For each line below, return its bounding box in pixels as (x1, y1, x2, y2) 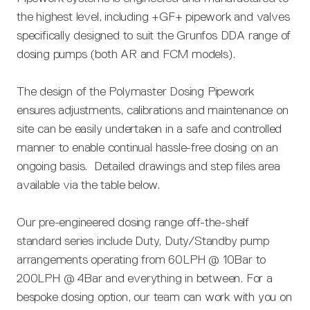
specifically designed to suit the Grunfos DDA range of (17, 28, 291, 42)
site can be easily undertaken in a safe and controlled (17, 121, 282, 136)
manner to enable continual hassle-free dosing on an (17, 140, 278, 154)
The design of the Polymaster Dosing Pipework (17, 84, 255, 98)
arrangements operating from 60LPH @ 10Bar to (17, 252, 266, 266)
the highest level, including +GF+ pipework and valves (17, 9, 290, 24)
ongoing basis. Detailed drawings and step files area (17, 158, 280, 173)
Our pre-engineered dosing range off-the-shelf (17, 215, 249, 229)
